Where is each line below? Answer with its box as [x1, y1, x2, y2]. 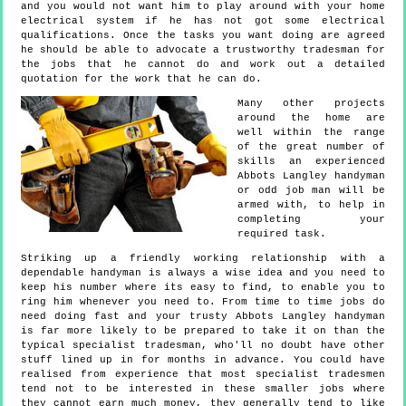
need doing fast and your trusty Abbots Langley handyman [21, 311, 385, 323]
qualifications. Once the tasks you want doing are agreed [21, 30, 385, 42]
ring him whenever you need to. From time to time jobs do [21, 296, 385, 308]
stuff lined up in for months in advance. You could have [21, 354, 385, 366]
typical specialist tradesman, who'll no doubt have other [21, 340, 385, 352]
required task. [237, 228, 326, 240]
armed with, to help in [237, 199, 385, 211]
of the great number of [237, 141, 385, 153]
